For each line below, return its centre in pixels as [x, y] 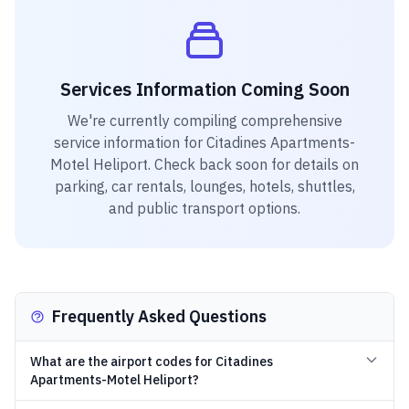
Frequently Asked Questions [159, 316]
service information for [130, 142]
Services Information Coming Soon [204, 89]
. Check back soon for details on [253, 164]
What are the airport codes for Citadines [152, 362]
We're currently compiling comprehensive [204, 121]
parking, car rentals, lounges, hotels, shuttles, [204, 186]
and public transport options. [204, 208]
